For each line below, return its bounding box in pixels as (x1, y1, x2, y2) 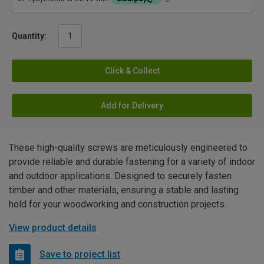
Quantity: (12, 31, 47, 41)
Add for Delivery (101, 100, 163, 110)
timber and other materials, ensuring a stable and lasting (9, 184, 239, 196)
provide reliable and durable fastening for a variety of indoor (9, 156, 255, 167)
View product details (9, 222, 97, 233)
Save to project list (39, 249, 120, 260)
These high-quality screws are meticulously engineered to (9, 141, 247, 153)
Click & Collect (104, 65, 160, 75)
